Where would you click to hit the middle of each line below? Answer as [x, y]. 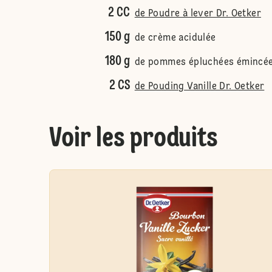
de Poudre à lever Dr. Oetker [198, 14]
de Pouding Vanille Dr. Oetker [199, 87]
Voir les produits [133, 139]
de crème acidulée [175, 38]
